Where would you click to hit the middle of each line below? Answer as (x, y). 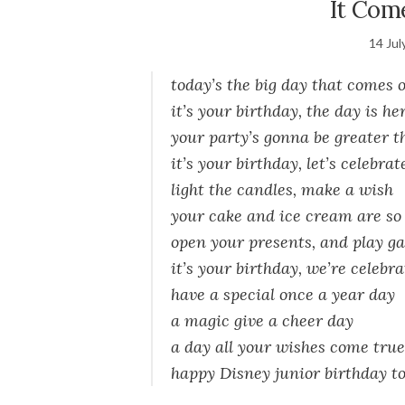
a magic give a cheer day (262, 321)
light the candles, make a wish (282, 190)
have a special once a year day (283, 295)
